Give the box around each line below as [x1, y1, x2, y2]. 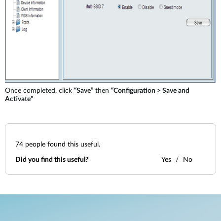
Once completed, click [5, 87, 74, 94]
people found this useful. [23, 141, 100, 148]
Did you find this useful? [15, 156, 88, 163]
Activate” [5, 96, 33, 103]
